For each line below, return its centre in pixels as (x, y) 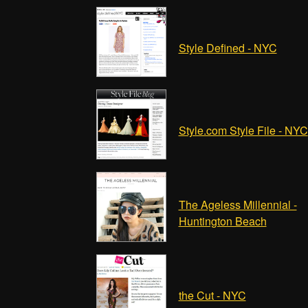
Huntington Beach (222, 221)
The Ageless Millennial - (238, 205)
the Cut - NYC (212, 295)
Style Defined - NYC (228, 48)
